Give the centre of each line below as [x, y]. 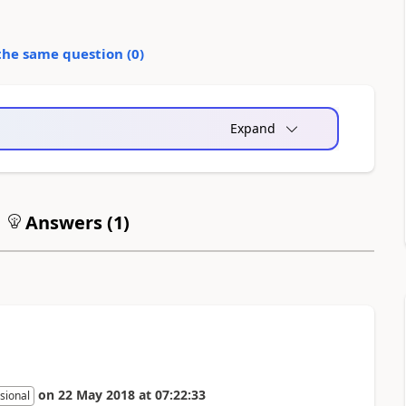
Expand [252, 128]
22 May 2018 [96, 394]
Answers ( [67, 222]
